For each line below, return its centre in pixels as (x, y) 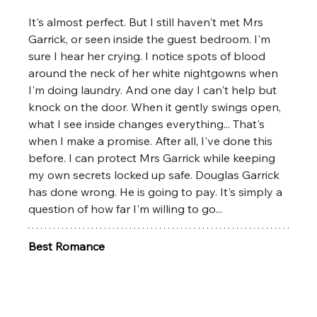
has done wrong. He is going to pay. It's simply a (157, 191)
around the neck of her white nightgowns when (155, 73)
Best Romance (68, 246)
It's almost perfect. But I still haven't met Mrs (148, 22)
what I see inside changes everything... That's (148, 123)
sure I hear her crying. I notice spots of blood (149, 56)
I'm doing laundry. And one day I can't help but (154, 90)
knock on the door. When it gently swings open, (156, 106)
